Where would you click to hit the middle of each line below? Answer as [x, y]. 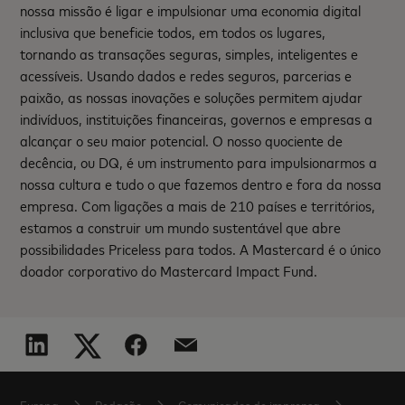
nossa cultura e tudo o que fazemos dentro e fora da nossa [201, 184]
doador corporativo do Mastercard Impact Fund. [169, 270]
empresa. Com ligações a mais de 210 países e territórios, [198, 205]
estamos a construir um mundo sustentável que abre [181, 227]
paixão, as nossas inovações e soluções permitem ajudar [192, 97]
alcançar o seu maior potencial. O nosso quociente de [182, 140]
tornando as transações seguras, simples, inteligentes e [189, 53]
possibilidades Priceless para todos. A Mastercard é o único [201, 249]
